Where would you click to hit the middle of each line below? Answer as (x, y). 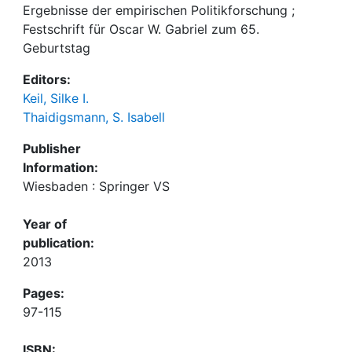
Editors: (47, 79)
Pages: (44, 293)
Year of (45, 224)
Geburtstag (57, 48)
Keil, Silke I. (56, 98)
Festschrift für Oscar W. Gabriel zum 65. (141, 29)
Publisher (52, 148)
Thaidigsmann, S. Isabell (94, 117)
